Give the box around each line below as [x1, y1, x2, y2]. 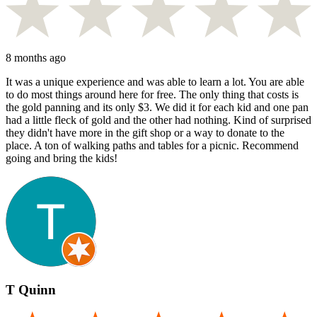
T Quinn [6, 282, 56, 298]
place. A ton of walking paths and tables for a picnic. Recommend [6, 139, 299, 151]
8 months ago [6, 51, 66, 64]
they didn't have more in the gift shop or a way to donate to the [6, 126, 284, 139]
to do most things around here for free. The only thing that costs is [6, 88, 299, 100]
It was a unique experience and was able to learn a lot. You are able [6, 75, 304, 88]
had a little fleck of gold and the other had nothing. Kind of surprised [6, 113, 311, 126]
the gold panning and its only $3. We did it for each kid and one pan [6, 100, 309, 113]
